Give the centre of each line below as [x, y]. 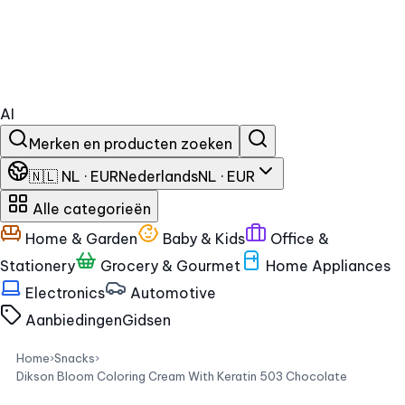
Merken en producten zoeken [131, 144]
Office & [298, 239]
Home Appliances [326, 266]
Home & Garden [80, 239]
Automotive [171, 293]
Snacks [75, 358]
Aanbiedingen [72, 320]
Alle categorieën [90, 209]
